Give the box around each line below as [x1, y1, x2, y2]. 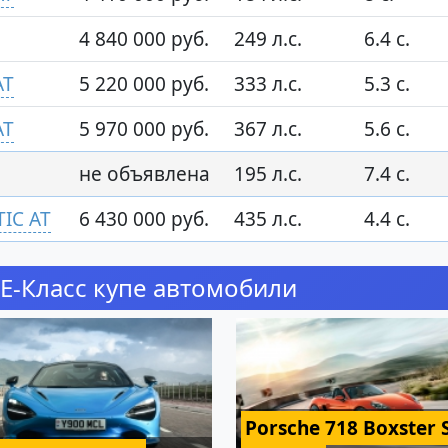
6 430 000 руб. [79, 206, 209, 233]
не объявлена [79, 161, 210, 188]
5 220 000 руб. [79, 71, 209, 98]
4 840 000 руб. [79, 26, 209, 53]
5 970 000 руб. [79, 116, 209, 143]
